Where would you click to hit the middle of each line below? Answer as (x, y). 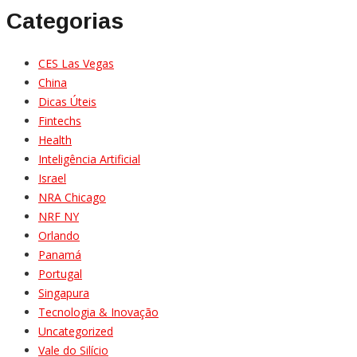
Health (55, 140)
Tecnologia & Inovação (98, 312)
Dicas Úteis (67, 102)
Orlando (59, 236)
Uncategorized (76, 331)
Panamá (60, 255)
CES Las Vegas (76, 64)
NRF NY (59, 217)
